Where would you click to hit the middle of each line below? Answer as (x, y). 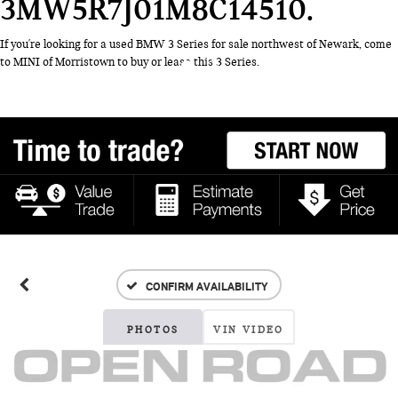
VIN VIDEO (249, 329)
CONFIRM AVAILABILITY (207, 286)
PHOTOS (153, 329)
